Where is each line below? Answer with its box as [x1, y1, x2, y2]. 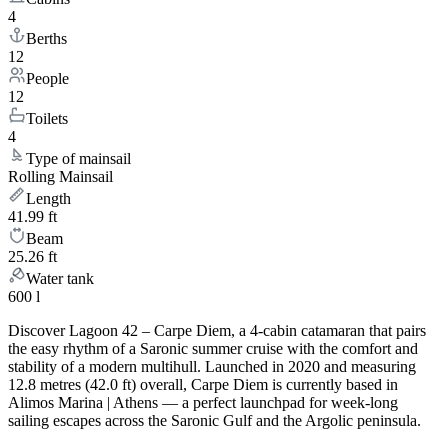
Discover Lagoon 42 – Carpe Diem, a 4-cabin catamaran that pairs [8, 322, 426, 340]
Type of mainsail [26, 150, 131, 168]
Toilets [26, 110, 68, 128]
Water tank [26, 270, 94, 288]
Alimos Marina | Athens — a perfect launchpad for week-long [8, 394, 398, 412]
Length [26, 190, 71, 208]
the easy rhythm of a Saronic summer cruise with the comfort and [8, 340, 418, 358]
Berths [26, 30, 67, 48]
